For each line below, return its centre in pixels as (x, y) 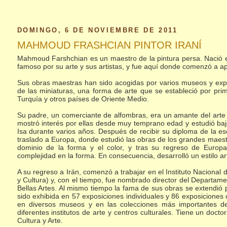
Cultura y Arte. (40, 220)
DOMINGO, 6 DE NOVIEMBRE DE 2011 (97, 30)
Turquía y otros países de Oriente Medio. (83, 99)
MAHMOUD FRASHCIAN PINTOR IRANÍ (109, 45)
